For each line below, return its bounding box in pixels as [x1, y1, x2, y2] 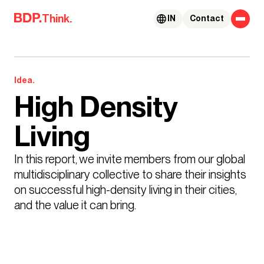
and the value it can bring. [14, 198, 136, 212]
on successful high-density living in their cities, [14, 183, 236, 196]
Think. [42, 12, 72, 25]
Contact [190, 14, 224, 24]
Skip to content [11, 8, 75, 18]
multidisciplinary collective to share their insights [14, 167, 246, 181]
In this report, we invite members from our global [14, 152, 245, 166]
